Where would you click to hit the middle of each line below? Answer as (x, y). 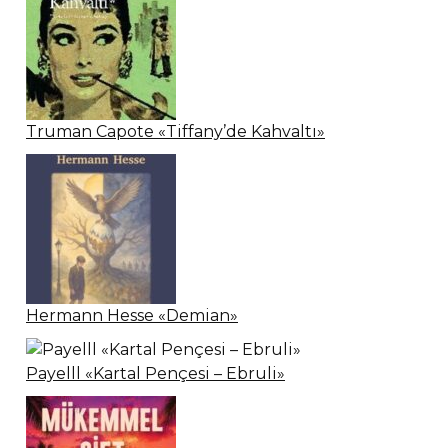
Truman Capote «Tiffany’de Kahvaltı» (175, 131)
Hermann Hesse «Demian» (132, 315)
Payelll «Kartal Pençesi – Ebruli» (155, 373)
